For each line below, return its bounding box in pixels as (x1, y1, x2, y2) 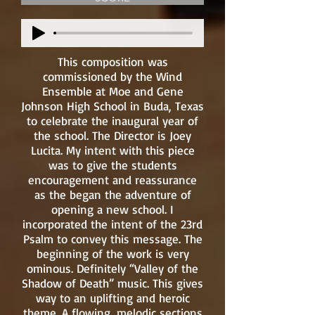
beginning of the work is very (36, 246, 189, 261)
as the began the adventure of (34, 187, 191, 202)
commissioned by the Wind (43, 69, 182, 84)
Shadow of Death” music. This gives (22, 276, 203, 290)
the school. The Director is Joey (34, 128, 191, 143)
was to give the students (48, 157, 177, 172)
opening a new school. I (51, 202, 174, 217)
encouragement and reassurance (28, 172, 197, 187)
